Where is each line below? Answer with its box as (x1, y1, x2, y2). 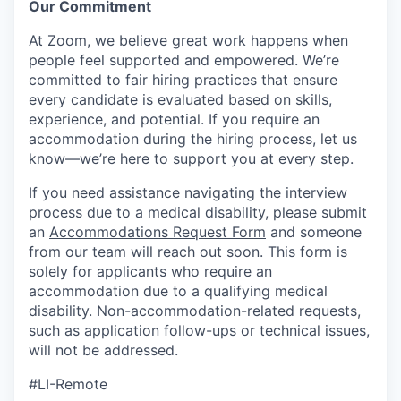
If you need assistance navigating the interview (29, 183, 347, 201)
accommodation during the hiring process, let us (29, 130, 357, 148)
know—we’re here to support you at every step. (29, 149, 354, 167)
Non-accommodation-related (97, 302, 294, 320)
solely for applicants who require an (29, 262, 272, 280)
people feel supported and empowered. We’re (29, 51, 339, 69)
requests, (294, 302, 361, 320)
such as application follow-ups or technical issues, (29, 321, 370, 339)
